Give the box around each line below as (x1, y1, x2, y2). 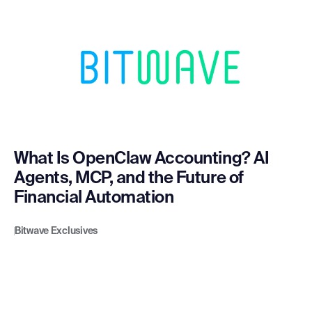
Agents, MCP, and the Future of (14, 170, 244, 187)
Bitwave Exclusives (15, 226, 97, 237)
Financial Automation (14, 189, 174, 207)
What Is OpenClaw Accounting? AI (14, 150, 270, 168)
